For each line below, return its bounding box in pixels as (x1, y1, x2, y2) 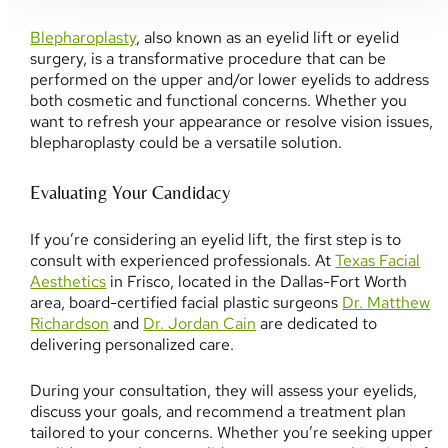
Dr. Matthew (342, 291, 431, 313)
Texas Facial (335, 249, 421, 271)
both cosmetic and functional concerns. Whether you (30, 90, 408, 112)
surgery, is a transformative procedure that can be (30, 48, 387, 70)
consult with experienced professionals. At (30, 249, 336, 271)
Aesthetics (30, 270, 107, 292)
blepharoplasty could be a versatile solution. (30, 132, 343, 154)
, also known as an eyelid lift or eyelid (136, 27, 400, 49)
